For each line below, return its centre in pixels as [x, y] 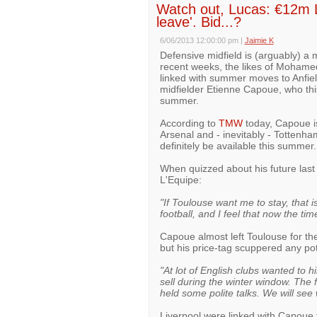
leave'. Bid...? [198, 22]
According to [189, 123]
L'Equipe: [180, 180]
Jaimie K [259, 40]
